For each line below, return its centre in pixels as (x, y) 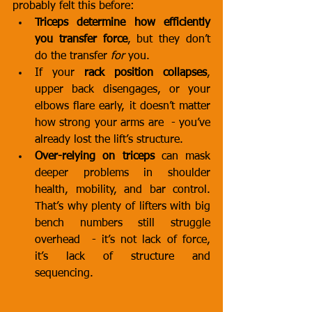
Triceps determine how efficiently (123, 23)
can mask (182, 157)
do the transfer (73, 56)
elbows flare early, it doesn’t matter (123, 107)
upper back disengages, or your (123, 90)
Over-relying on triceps (95, 157)
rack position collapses (146, 73)
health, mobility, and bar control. (123, 190)
